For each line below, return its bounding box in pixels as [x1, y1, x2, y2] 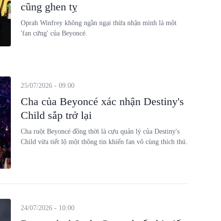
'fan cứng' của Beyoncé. [20, 30, 87, 37]
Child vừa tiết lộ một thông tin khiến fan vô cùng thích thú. [20, 138, 187, 146]
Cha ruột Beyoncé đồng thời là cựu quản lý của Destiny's [20, 127, 180, 135]
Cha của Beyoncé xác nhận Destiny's [20, 95, 184, 108]
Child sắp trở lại [20, 109, 92, 121]
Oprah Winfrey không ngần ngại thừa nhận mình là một [20, 19, 177, 27]
